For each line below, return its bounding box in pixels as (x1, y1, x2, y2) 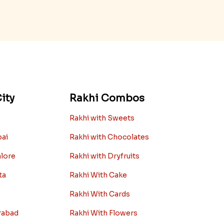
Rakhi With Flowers (69, 208, 137, 217)
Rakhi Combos (69, 91, 144, 104)
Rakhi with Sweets (69, 113, 134, 122)
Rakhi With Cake (69, 170, 127, 179)
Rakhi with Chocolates (69, 132, 149, 141)
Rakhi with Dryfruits (69, 151, 139, 160)
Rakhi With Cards (69, 189, 130, 198)
